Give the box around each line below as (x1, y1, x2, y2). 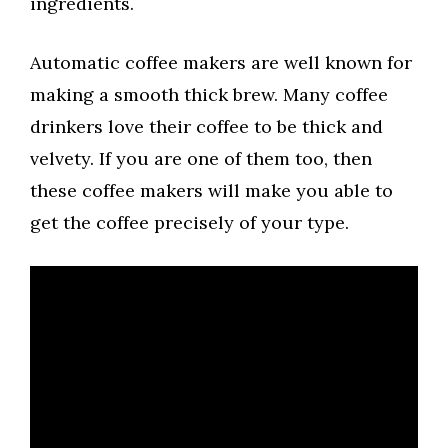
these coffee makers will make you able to (30, 179, 393, 203)
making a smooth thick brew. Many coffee (30, 83, 388, 107)
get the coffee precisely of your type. (30, 211, 349, 235)
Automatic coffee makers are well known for (30, 51, 412, 75)
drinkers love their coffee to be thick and (30, 115, 383, 139)
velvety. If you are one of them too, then (30, 147, 372, 171)
